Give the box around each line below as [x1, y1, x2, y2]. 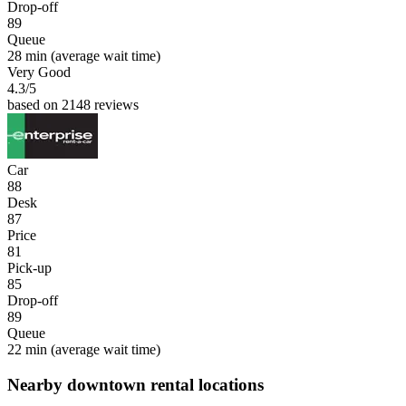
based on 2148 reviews [7, 96, 139, 112]
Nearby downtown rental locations [7, 374, 264, 394]
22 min [7, 341, 47, 357]
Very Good [7, 63, 71, 80]
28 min [7, 47, 47, 63]
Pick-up [7, 259, 52, 275]
